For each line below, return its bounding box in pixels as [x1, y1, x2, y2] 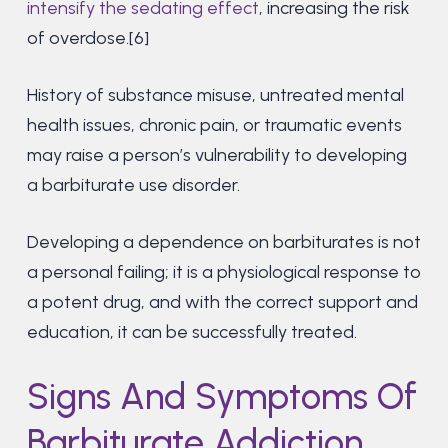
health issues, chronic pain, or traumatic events [26, 114, 402, 137]
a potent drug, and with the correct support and [26, 291, 418, 314]
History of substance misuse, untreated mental [26, 84, 404, 107]
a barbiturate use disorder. [26, 174, 240, 197]
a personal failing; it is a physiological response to [26, 261, 421, 284]
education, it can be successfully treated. [26, 321, 357, 344]
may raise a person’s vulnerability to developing [26, 144, 407, 167]
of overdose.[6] [26, 27, 149, 50]
